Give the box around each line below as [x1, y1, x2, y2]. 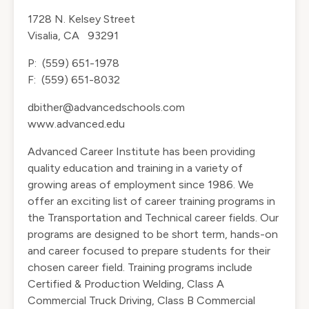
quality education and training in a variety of [28, 161, 243, 175]
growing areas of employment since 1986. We [28, 178, 254, 192]
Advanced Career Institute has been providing [28, 145, 255, 159]
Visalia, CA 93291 [28, 29, 119, 43]
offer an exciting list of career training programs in [28, 195, 275, 208]
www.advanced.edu [28, 117, 125, 131]
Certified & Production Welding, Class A [28, 277, 224, 291]
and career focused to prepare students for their [28, 244, 270, 258]
